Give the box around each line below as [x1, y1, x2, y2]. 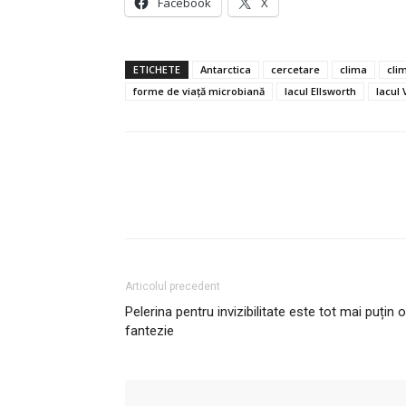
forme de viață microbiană [133, 83, 265, 98]
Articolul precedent [125, 279, 220, 293]
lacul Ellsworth [285, 83, 356, 98]
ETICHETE [133, 62, 180, 76]
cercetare [271, 62, 320, 76]
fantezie [125, 322, 174, 339]
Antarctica [200, 62, 251, 76]
